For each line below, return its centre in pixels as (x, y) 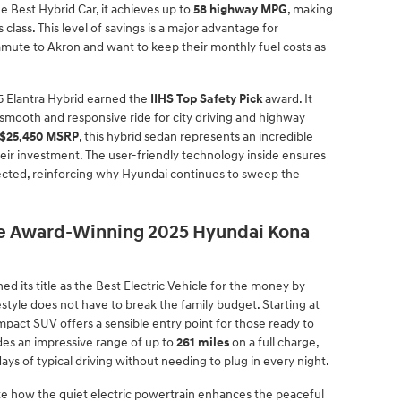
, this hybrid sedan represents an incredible (196, 136)
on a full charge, (274, 342)
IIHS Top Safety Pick (206, 98)
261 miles (203, 342)
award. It (287, 98)
